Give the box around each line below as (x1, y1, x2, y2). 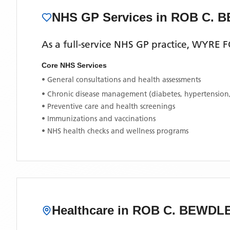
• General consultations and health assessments (42, 75, 201, 84)
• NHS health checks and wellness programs (42, 126, 188, 136)
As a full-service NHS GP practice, (42, 39, 192, 50)
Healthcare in (52, 203, 132, 217)
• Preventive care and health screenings (42, 102, 175, 111)
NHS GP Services (52, 10, 156, 24)
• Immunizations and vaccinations (42, 114, 156, 123)
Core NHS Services (42, 61, 107, 69)
